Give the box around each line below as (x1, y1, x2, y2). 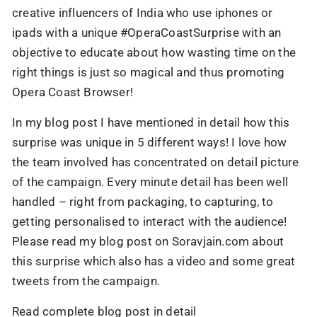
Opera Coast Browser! (12, 77, 133, 92)
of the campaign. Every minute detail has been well (12, 167, 289, 182)
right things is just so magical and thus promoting (12, 57, 285, 72)
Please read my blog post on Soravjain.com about (12, 226, 284, 241)
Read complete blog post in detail (12, 296, 197, 311)
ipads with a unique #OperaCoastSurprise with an (12, 18, 282, 33)
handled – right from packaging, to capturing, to (12, 187, 274, 202)
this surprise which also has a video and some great (12, 246, 296, 261)
